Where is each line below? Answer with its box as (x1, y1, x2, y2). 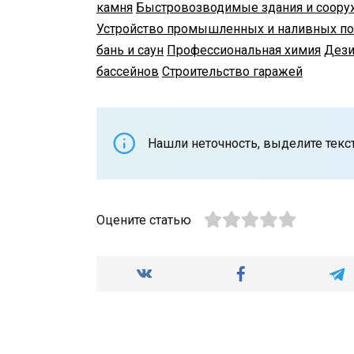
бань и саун (96, 42, 164, 58)
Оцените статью (96, 212, 191, 228)
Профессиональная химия (167, 42, 321, 58)
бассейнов (96, 63, 159, 79)
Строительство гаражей (162, 63, 303, 79)
